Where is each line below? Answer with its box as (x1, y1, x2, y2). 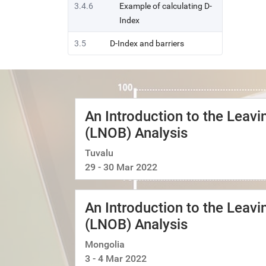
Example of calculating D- (119, 1, 212, 11)
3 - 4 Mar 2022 (85, 253, 147, 264)
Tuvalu (85, 147, 113, 159)
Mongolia (85, 239, 125, 250)
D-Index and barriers (110, 39, 184, 48)
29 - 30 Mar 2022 (85, 161, 157, 173)
